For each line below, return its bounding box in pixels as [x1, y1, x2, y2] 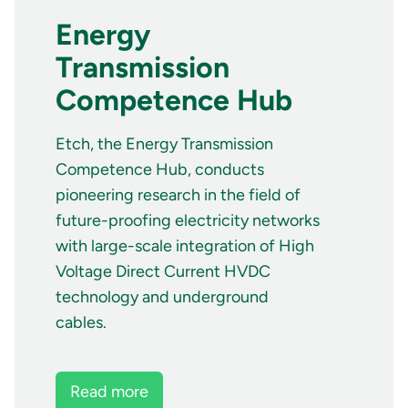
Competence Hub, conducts [56, 159, 264, 180]
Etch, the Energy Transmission [56, 134, 273, 155]
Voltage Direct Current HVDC [56, 261, 270, 282]
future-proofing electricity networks [56, 210, 320, 231]
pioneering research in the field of [56, 185, 301, 206]
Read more [70, 381, 148, 402]
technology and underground [56, 287, 269, 308]
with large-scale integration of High [56, 236, 314, 257]
